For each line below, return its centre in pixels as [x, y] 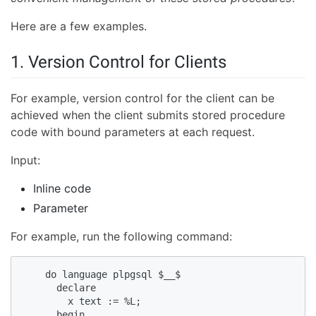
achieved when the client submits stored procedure [148, 115]
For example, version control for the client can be [142, 98]
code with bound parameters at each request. [133, 132]
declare [65, 288]
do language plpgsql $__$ [107, 275]
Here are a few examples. [79, 26]
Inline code [62, 189]
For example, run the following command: [121, 237]
